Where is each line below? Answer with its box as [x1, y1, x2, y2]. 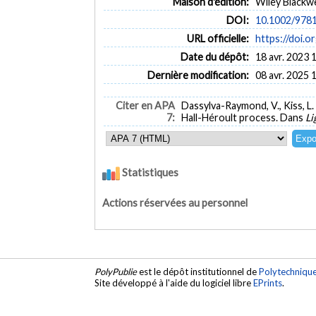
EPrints [253, 277, 283, 289]
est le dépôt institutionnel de [137, 266, 260, 278]
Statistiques [120, 166, 179, 179]
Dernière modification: [147, 68, 249, 81]
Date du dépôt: [180, 50, 249, 63]
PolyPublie [95, 266, 138, 278]
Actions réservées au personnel [102, 196, 248, 209]
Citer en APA [115, 99, 175, 112]
